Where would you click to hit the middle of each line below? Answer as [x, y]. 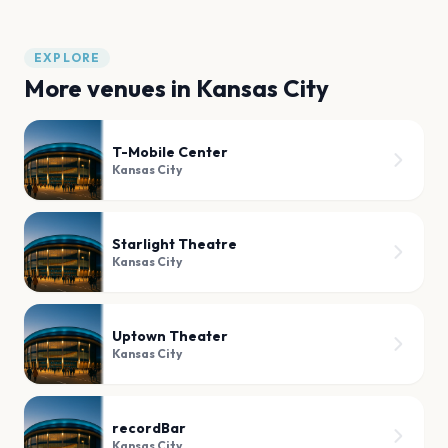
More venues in [110, 87]
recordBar [149, 427]
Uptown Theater [170, 335]
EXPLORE [67, 57]
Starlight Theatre [174, 243]
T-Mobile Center [170, 151]
